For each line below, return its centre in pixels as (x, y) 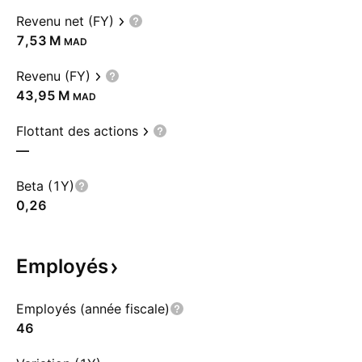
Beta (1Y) (45, 186)
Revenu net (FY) (65, 21)
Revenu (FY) (53, 76)
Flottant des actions (77, 131)
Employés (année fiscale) (93, 309)
